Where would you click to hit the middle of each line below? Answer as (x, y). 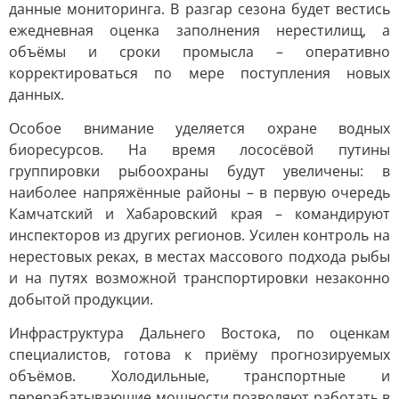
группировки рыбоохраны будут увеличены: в (199, 171)
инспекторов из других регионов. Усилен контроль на (199, 235)
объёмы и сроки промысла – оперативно (199, 52)
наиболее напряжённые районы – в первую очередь (199, 192)
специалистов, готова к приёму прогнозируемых (199, 354)
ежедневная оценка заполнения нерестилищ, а (199, 30)
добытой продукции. (81, 299)
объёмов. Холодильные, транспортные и (199, 376)
